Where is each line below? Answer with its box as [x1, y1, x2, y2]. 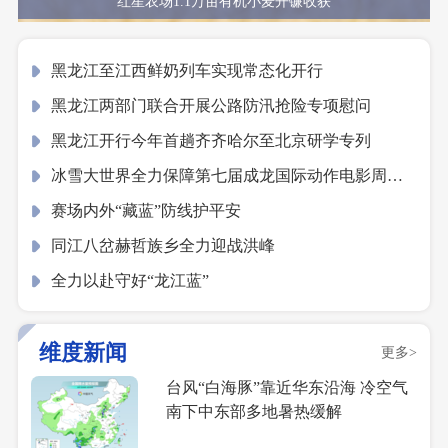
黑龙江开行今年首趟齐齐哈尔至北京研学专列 [51, 131, 372, 149]
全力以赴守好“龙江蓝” [51, 271, 210, 289]
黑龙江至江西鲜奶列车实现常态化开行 [51, 61, 324, 79]
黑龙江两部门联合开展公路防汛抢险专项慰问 [51, 96, 372, 114]
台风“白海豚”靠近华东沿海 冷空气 [166, 378, 409, 396]
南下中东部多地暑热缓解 [166, 402, 343, 420]
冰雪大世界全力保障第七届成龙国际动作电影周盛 [51, 166, 404, 184]
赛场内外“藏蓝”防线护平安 [51, 201, 242, 219]
